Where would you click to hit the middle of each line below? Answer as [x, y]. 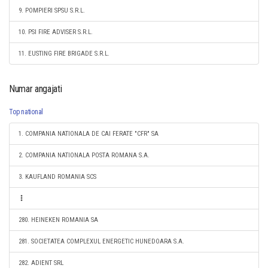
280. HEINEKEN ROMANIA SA [58, 220]
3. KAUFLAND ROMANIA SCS [57, 177]
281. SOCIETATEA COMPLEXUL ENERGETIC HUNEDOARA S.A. [101, 241]
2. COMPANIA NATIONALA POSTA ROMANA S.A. [84, 155]
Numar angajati [36, 89]
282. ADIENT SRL [41, 263]
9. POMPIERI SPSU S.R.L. [52, 10]
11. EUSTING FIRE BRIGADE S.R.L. [64, 54]
